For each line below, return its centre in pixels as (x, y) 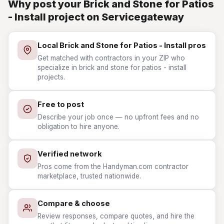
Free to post (61, 104)
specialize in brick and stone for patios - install (112, 67)
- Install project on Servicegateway (96, 17)
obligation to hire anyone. (78, 126)
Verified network (70, 154)
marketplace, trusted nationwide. (89, 176)
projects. (51, 77)
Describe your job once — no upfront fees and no (118, 117)
